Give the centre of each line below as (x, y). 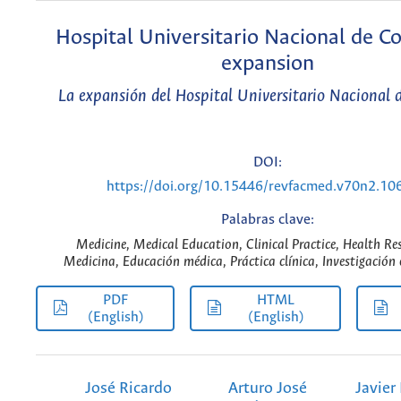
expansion (267, 64)
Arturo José (267, 389)
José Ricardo (128, 389)
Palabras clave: (267, 219)
